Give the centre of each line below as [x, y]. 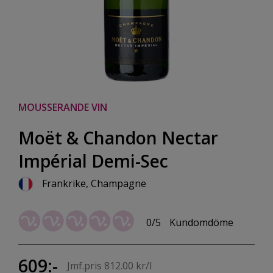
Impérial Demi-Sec [93, 161]
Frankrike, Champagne [94, 183]
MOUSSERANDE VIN [63, 107]
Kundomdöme [201, 223]
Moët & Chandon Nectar [118, 138]
